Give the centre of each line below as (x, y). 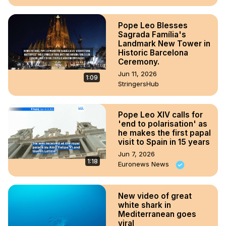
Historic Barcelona (153, 53)
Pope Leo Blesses (153, 25)
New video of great (155, 196)
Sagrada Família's (152, 35)
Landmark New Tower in (164, 44)
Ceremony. (139, 62)
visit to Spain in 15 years (164, 142)
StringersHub (138, 84)
